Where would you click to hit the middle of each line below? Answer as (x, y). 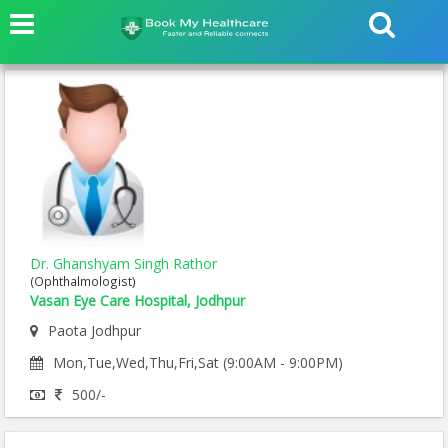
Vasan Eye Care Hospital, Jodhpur (137, 301)
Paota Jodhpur (94, 331)
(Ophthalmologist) (83, 281)
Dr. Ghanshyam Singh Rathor (123, 264)
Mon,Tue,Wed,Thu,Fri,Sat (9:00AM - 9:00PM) (198, 363)
